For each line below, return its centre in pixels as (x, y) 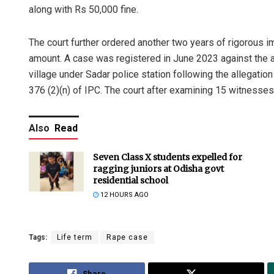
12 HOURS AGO (124, 195)
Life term (75, 238)
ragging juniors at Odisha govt (158, 169)
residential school (131, 181)
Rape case (127, 238)
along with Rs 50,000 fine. (83, 10)
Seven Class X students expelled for (168, 157)
